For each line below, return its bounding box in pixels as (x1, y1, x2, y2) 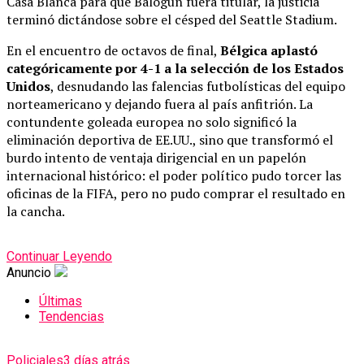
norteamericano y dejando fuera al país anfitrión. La (6, 95, 313, 114)
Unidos (6, 77, 50, 96)
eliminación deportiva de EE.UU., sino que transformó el (6, 131, 333, 149)
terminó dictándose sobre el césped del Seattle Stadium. (6, 11, 337, 29)
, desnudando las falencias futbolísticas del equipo (50, 77, 345, 96)
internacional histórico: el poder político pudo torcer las (6, 167, 341, 185)
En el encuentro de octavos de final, (6, 41, 220, 60)
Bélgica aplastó (220, 41, 318, 60)
